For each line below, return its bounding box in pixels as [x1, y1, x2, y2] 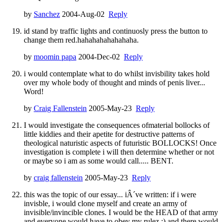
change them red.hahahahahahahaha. [24, 35, 139, 44]
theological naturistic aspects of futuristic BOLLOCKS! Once [24, 138, 217, 147]
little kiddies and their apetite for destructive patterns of [24, 129, 194, 138]
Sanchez [34, 9, 60, 18]
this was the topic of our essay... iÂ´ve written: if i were [24, 190, 196, 199]
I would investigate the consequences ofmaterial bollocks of [24, 120, 210, 129]
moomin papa [34, 52, 76, 61]
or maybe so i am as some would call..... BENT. [24, 156, 173, 165]
